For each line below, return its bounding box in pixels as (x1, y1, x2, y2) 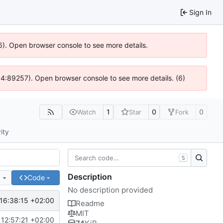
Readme (76, 198, 105, 208)
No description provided (68, 185, 153, 195)
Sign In (189, 7, 212, 16)
